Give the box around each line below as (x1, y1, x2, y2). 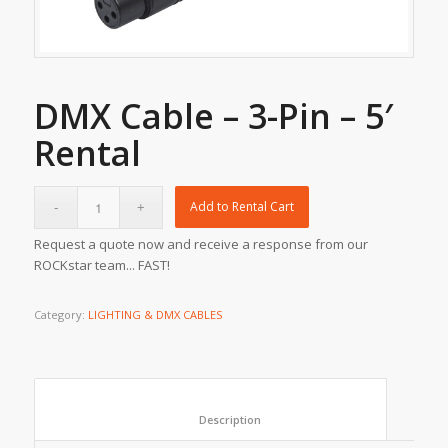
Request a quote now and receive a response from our (33, 234, 368, 253)
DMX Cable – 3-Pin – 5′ (33, 92, 393, 139)
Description (260, 411, 367, 427)
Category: (33, 306, 88, 322)
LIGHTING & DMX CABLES (87, 306, 222, 322)
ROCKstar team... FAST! (33, 255, 170, 274)
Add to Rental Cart (190, 197, 295, 215)
